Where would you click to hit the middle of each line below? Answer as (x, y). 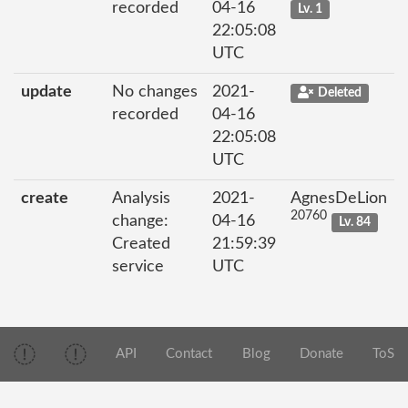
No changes (155, 92)
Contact (189, 354)
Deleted (339, 93)
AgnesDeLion (339, 199)
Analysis (141, 199)
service (138, 267)
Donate (321, 354)
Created (141, 244)
